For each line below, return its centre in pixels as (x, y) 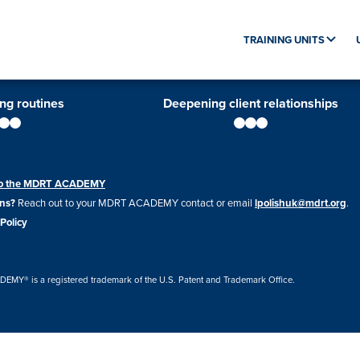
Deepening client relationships (251, 103)
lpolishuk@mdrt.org (301, 203)
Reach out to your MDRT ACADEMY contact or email (135, 202)
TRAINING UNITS (284, 39)
